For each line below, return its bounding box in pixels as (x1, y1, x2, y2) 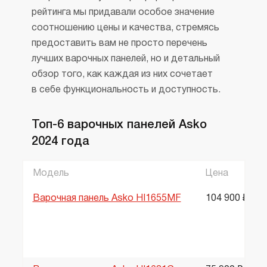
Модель (32, 169, 69, 178)
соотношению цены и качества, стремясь (31, 24, 219, 32)
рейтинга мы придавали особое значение (31, 8, 215, 17)
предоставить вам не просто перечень (31, 39, 207, 48)
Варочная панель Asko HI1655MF (32, 194, 181, 203)
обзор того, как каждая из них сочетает (31, 70, 213, 79)
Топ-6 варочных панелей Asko (31, 120, 207, 131)
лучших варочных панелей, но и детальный (31, 55, 220, 63)
